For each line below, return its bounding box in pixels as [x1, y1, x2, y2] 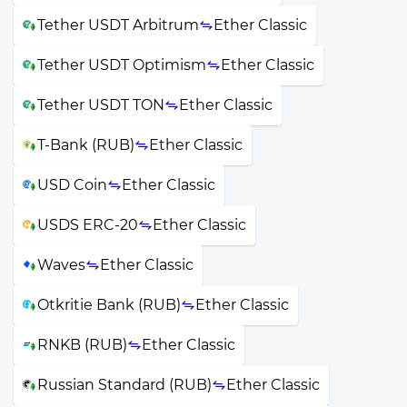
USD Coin [37, 175, 107, 194]
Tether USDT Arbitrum [37, 15, 199, 34]
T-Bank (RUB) [37, 135, 134, 154]
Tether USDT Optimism [37, 55, 206, 74]
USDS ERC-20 [37, 215, 138, 233]
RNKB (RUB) [37, 335, 127, 353]
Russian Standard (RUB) [37, 375, 212, 393]
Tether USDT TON [37, 95, 164, 114]
